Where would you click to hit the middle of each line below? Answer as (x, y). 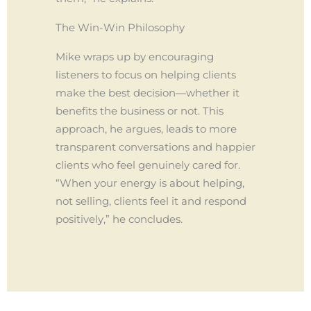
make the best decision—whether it (148, 93)
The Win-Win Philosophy (120, 27)
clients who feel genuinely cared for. (148, 165)
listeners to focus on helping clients (146, 75)
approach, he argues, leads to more (146, 129)
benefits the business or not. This (140, 111)
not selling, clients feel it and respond (151, 201)
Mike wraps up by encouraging (135, 57)
